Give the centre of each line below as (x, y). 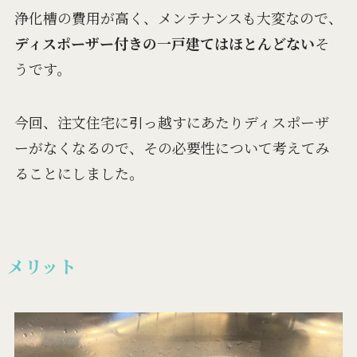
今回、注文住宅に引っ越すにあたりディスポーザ (171, 122)
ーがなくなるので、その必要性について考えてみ (172, 148)
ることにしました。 (78, 173)
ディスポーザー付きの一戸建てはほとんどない (164, 43)
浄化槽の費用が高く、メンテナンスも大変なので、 (178, 17)
